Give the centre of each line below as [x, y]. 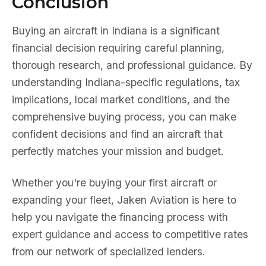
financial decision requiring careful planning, [118, 48]
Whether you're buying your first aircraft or [114, 183]
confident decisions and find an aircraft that [117, 134]
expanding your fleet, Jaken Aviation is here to [124, 200]
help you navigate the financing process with [120, 217]
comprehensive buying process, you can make [124, 117]
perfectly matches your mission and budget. [118, 151]
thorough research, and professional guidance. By [132, 65]
